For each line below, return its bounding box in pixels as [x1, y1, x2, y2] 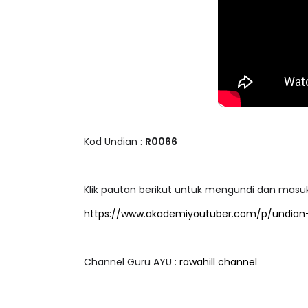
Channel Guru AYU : [84, 267, 179, 281]
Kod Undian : [84, 146, 145, 161]
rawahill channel [179, 267, 257, 281]
